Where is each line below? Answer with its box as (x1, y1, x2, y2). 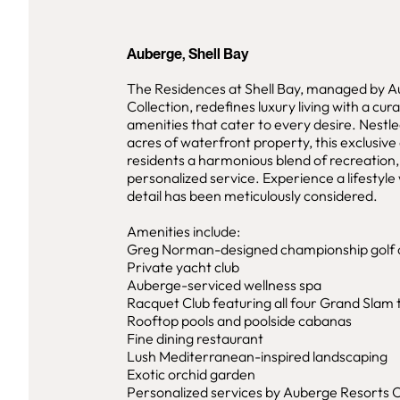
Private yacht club (127, 258, 239, 276)
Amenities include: (127, 222, 240, 240)
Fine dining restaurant (127, 329, 263, 347)
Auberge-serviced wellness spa (127, 276, 321, 294)
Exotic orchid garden (127, 365, 255, 383)
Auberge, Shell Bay (127, 46, 249, 62)
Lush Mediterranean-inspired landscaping (127, 347, 387, 365)
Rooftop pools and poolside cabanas (127, 312, 352, 329)
